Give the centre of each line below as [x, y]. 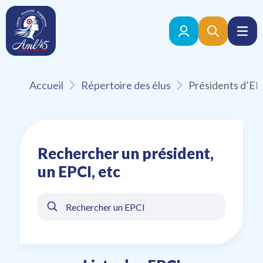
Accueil [46, 85]
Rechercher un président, [126, 153]
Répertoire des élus [126, 85]
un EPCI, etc [79, 171]
